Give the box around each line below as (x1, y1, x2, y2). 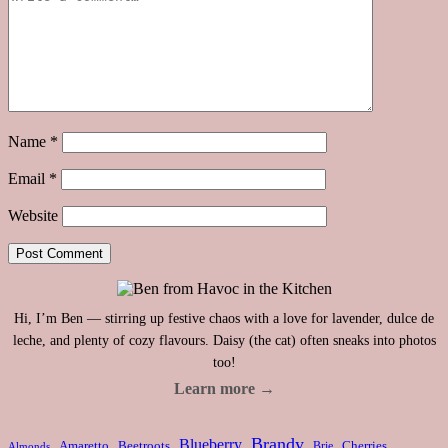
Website (8, 206, 58, 224)
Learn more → (173, 379, 275, 397)
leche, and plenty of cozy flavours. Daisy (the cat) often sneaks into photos (12, 332, 436, 348)
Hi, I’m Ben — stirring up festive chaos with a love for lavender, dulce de (14, 310, 434, 326)
